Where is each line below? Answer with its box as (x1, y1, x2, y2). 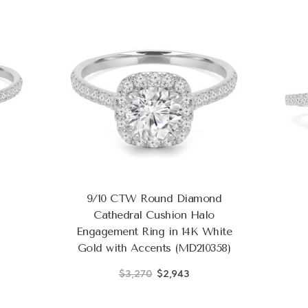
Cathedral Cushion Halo (93, 208, 214, 221)
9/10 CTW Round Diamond (86, 191, 222, 205)
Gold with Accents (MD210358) (77, 241, 231, 254)
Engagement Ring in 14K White (76, 224, 232, 238)
